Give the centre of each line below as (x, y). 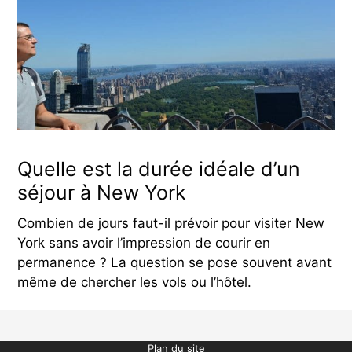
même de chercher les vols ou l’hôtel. (134, 282)
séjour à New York (102, 192)
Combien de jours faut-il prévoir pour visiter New (171, 223)
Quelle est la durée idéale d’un (159, 169)
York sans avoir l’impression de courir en (144, 242)
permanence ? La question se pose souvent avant (174, 262)
